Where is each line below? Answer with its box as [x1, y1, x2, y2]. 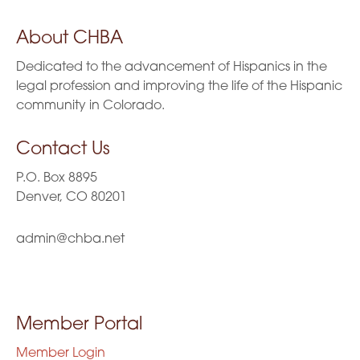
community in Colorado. [16, 100, 165, 112]
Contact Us [16, 141, 110, 159]
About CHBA [16, 30, 123, 48]
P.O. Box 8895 [16, 172, 97, 185]
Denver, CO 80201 [16, 191, 127, 204]
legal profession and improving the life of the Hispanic [16, 80, 342, 93]
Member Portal [16, 316, 142, 334]
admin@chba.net [16, 233, 125, 246]
